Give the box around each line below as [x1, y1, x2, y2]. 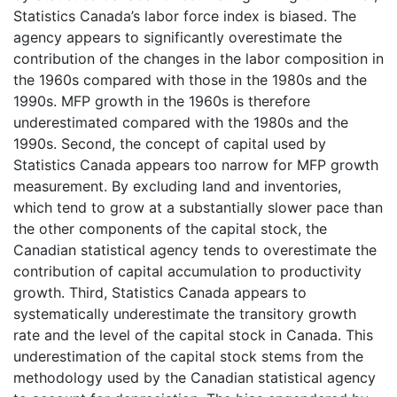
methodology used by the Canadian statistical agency [13, 368, 376, 386]
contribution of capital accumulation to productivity [13, 261, 362, 280]
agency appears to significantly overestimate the [13, 27, 342, 46]
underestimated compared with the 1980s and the [13, 113, 348, 131]
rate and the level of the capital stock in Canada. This [13, 325, 373, 344]
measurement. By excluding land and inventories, [13, 176, 341, 195]
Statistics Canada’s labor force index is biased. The [13, 6, 356, 25]
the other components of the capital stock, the [13, 219, 327, 237]
